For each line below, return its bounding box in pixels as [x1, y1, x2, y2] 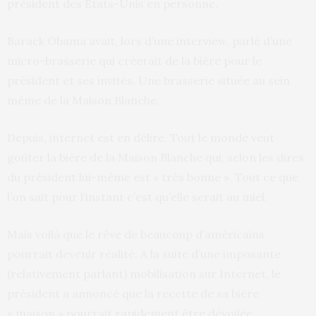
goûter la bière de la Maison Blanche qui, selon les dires [7, 150, 304, 164]
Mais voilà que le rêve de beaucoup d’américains [7, 226, 265, 241]
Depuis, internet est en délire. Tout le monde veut [7, 130, 274, 145]
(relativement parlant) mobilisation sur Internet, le [7, 266, 281, 281]
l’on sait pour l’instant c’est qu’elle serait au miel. [7, 189, 267, 204]
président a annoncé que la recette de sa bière [7, 286, 259, 300]
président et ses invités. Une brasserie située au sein [7, 73, 290, 87]
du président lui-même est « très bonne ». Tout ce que [7, 169, 298, 184]
